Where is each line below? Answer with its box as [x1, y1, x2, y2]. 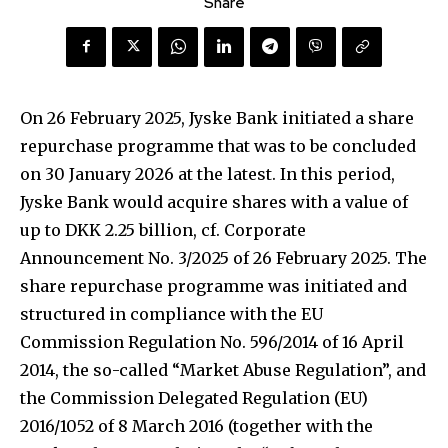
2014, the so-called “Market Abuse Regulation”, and [20, 359, 426, 380]
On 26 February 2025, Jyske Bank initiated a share [20, 107, 414, 128]
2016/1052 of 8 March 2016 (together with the [20, 415, 373, 436]
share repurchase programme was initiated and [20, 275, 407, 296]
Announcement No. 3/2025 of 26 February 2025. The [20, 247, 427, 268]
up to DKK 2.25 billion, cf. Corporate [20, 219, 306, 240]
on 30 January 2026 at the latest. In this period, [20, 163, 395, 184]
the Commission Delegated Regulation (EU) [20, 387, 368, 408]
